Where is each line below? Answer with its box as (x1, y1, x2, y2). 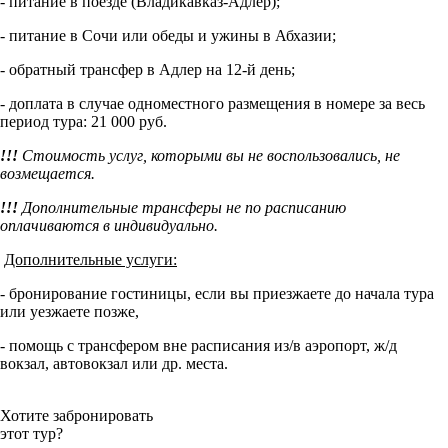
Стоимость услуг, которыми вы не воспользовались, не (22, 147, 400, 165)
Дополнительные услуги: (4, 251, 177, 269)
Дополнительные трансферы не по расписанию (22, 199, 346, 217)
